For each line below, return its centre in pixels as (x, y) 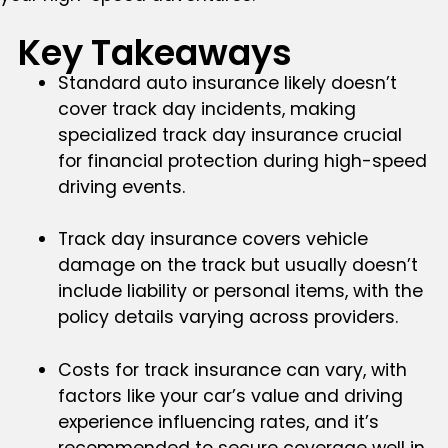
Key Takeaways (154, 52)
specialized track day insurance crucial (229, 134)
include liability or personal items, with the (240, 291)
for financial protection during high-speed (242, 160)
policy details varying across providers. (227, 317)
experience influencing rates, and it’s (218, 421)
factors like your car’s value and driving (230, 395)
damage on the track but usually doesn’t (237, 265)
